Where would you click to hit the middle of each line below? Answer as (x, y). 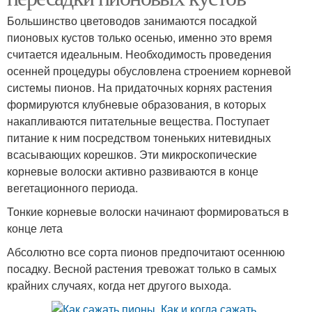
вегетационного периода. (72, 188)
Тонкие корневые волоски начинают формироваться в (148, 212)
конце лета (35, 228)
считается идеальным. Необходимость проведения (139, 54)
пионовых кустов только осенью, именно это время (140, 38)
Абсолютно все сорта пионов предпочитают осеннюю (146, 252)
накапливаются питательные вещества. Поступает (138, 121)
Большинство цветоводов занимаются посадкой (132, 21)
